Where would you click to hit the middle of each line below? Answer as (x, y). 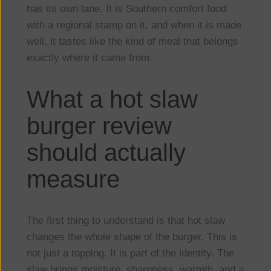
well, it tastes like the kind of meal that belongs (132, 42)
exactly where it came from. (89, 58)
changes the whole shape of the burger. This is (132, 237)
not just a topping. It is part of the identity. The (130, 253)
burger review (99, 126)
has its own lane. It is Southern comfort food (126, 9)
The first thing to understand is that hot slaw (126, 221)
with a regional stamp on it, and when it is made (134, 25)
